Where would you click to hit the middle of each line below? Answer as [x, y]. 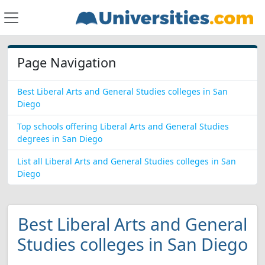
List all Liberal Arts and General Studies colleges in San [127, 161]
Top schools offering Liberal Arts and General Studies [123, 126]
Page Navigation [67, 62]
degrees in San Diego [60, 139]
